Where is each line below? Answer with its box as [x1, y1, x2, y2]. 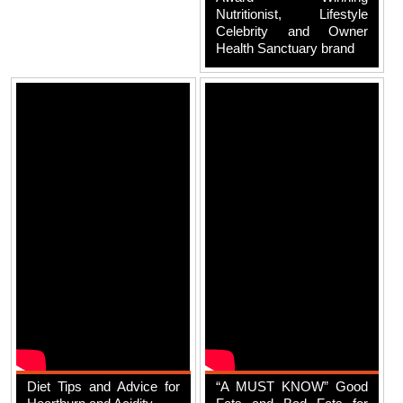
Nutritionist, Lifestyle [215, 6, 369, 22]
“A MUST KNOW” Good [215, 378, 369, 394]
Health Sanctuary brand [215, 40, 354, 57]
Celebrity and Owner [215, 23, 369, 40]
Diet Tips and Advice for [27, 378, 180, 394]
